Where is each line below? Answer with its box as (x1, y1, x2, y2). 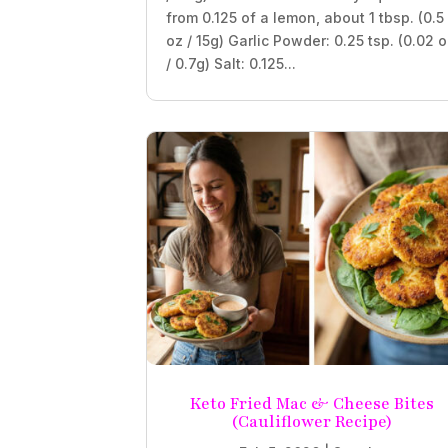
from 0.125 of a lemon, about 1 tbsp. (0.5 (166, 8, 445, 26)
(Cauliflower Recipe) (230, 411, 393, 434)
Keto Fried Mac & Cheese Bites (189, 393, 434, 416)
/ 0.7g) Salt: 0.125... (166, 54, 297, 72)
